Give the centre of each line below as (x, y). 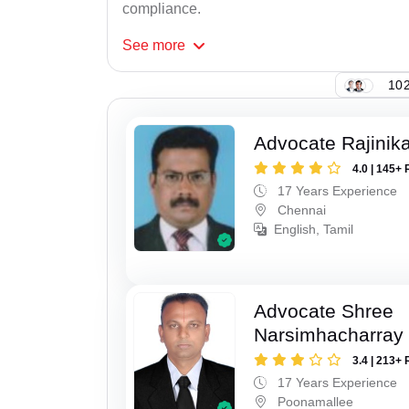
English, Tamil (314, 230)
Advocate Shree (324, 310)
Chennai (300, 210)
